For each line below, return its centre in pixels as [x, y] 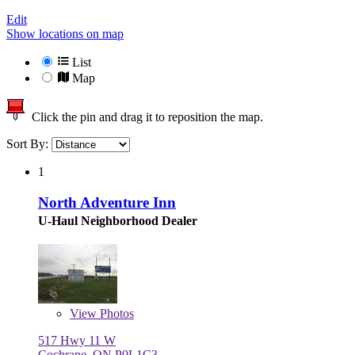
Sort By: [29, 144]
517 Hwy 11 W [77, 340]
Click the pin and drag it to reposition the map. [144, 117]
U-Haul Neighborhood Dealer [118, 220]
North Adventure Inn [107, 202]
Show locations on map [65, 34]
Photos [115, 313]
